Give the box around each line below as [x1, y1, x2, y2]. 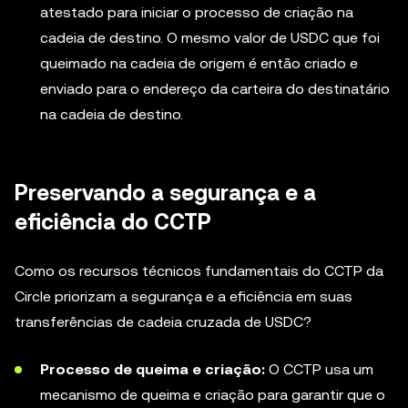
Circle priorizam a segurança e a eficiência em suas [15, 288, 352, 305]
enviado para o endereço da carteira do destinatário [40, 80, 390, 97]
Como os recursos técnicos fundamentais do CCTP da [15, 262, 383, 280]
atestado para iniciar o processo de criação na [40, 4, 353, 21]
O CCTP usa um [265, 361, 373, 378]
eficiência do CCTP [15, 209, 211, 235]
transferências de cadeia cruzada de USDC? [15, 313, 311, 331]
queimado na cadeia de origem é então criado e [40, 55, 358, 72]
